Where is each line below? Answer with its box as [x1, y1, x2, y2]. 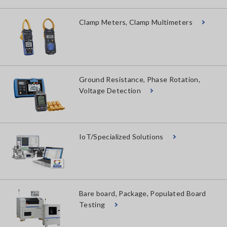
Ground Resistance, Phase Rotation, [79, 74, 200, 84]
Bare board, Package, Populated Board [79, 189, 206, 198]
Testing [79, 200, 107, 209]
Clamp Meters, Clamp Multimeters [79, 17, 195, 26]
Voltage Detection [79, 86, 143, 95]
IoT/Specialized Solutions [79, 132, 166, 141]
